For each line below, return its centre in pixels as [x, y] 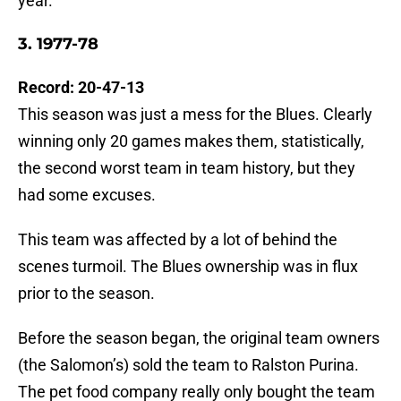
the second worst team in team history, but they [187, 168]
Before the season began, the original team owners [199, 338]
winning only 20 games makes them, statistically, [191, 141]
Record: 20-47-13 [81, 88]
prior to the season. [86, 294]
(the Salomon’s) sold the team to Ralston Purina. [188, 365]
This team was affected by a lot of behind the [178, 240]
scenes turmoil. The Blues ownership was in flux [188, 267]
